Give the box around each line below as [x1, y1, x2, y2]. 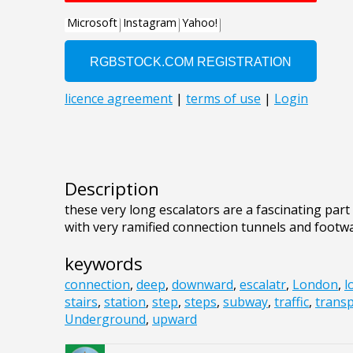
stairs [65, 293, 98, 311]
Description [65, 176, 159, 202]
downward [172, 276, 233, 294]
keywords [65, 251, 143, 277]
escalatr [240, 276, 286, 294]
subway [223, 293, 268, 311]
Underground [65, 310, 146, 329]
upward [152, 310, 197, 329]
